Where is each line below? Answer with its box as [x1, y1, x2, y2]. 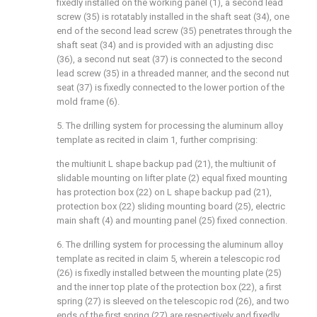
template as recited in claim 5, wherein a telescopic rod [57, 253, 280, 264]
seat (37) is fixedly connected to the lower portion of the [57, 82, 284, 93]
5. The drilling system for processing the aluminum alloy [57, 120, 283, 131]
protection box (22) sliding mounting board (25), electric [57, 201, 285, 212]
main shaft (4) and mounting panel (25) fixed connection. [57, 215, 287, 226]
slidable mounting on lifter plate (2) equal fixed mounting [57, 173, 287, 183]
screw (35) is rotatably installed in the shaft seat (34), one [57, 11, 289, 22]
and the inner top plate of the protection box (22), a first [57, 282, 282, 292]
